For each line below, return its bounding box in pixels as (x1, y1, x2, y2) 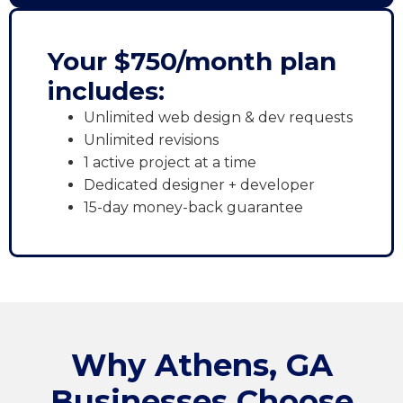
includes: (48, 76, 165, 107)
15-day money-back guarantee (84, 199, 303, 217)
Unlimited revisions (84, 131, 219, 149)
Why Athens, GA (70, 346, 333, 385)
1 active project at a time (84, 154, 256, 172)
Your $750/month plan (48, 46, 336, 77)
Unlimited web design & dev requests (84, 109, 353, 127)
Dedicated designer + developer (84, 176, 315, 194)
